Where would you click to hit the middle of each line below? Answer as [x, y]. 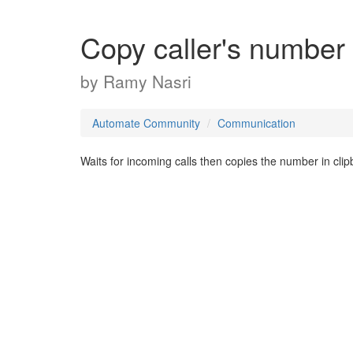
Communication [256, 123]
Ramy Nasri [147, 81]
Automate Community [146, 123]
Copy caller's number [213, 47]
